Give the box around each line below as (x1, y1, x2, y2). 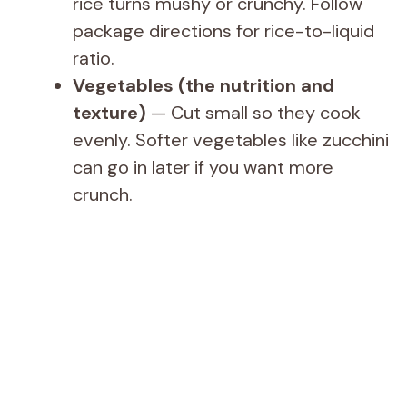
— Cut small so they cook (146, 100, 361, 124)
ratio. (73, 45, 114, 70)
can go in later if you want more (73, 154, 333, 179)
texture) (73, 100, 146, 124)
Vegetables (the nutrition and (73, 73, 334, 97)
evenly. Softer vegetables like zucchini (73, 127, 389, 152)
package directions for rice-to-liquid (73, 18, 374, 43)
